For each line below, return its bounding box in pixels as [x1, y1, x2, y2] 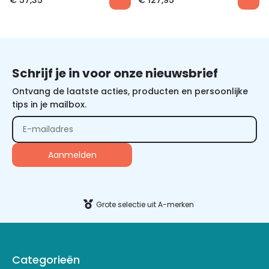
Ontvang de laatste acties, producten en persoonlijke [12, 85, 248, 97]
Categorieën [12, 252, 80, 268]
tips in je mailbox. [12, 98, 86, 110]
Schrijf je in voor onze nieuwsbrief [12, 65, 218, 82]
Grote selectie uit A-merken [92, 199, 190, 210]
